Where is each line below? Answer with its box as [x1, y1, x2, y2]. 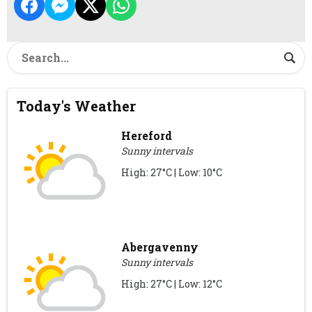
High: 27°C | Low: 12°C [121, 277, 223, 291]
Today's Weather [17, 97, 136, 116]
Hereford [121, 128, 173, 143]
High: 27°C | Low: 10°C [121, 166, 223, 180]
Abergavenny [121, 240, 199, 255]
